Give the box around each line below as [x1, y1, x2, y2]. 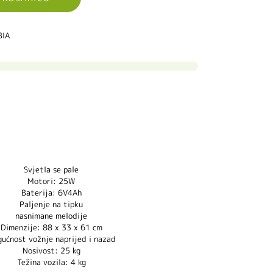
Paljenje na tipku [19, 198, 83, 210]
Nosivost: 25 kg [22, 244, 80, 256]
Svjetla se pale [24, 163, 79, 175]
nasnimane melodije [15, 210, 88, 221]
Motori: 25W [27, 175, 76, 186]
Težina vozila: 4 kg [16, 256, 86, 268]
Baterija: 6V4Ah [21, 186, 82, 198]
